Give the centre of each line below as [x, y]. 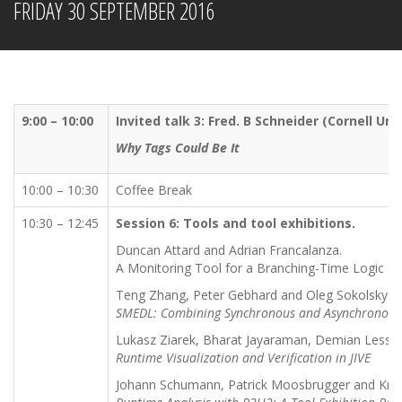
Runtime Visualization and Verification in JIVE [243, 358]
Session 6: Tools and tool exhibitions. [236, 223]
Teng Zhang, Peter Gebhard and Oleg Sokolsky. [253, 295]
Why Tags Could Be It [178, 148]
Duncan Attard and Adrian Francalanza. [229, 250]
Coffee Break [154, 190]
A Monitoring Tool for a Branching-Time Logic [250, 268]
